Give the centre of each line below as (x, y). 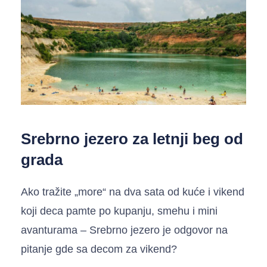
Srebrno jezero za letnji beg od (132, 139)
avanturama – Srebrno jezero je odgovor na (124, 230)
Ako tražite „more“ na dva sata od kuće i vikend (133, 192)
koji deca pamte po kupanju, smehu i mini (119, 211)
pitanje (38, 249)
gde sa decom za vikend (113, 249)
